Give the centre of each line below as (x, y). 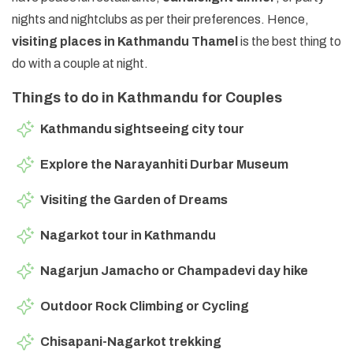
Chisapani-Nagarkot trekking (131, 341)
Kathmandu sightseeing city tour (142, 128)
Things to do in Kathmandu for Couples (147, 97)
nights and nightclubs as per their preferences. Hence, (160, 19)
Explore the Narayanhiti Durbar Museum (164, 164)
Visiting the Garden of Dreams (134, 199)
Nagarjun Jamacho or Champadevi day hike (174, 270)
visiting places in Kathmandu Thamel (126, 41)
